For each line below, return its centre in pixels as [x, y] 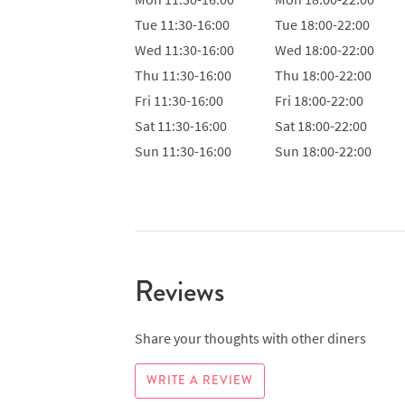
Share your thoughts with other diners [250, 338]
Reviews [179, 291]
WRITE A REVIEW [199, 380]
